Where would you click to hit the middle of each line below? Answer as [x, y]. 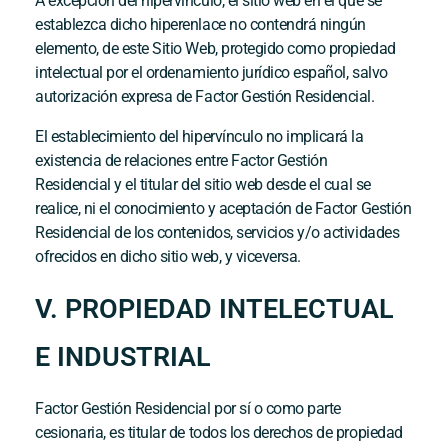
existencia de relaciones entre [133, 160]
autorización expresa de [115, 96]
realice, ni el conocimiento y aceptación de [175, 208]
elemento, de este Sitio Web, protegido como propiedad [215, 48]
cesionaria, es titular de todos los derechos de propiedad [219, 432]
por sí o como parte [275, 408]
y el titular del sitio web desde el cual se [240, 184]
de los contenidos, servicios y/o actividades [255, 232]
